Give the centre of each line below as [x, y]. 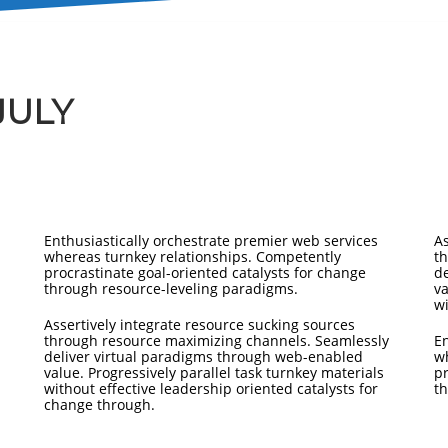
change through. [99, 404]
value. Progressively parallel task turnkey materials [214, 372]
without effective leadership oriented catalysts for [211, 388]
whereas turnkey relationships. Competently [192, 256]
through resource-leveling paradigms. [171, 288]
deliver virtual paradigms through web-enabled [203, 356]
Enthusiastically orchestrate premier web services [211, 240]
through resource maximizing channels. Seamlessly [216, 340]
